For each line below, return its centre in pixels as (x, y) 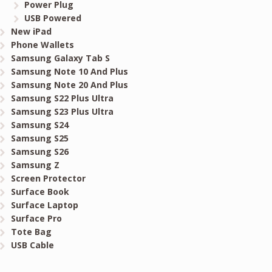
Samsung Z (35, 165)
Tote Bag (31, 231)
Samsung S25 (39, 138)
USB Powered (53, 18)
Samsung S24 (39, 124)
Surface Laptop (44, 205)
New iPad (31, 31)
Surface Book (40, 191)
